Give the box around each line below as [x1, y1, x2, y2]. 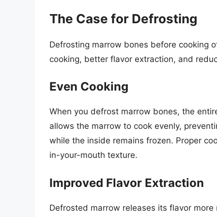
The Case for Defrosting [49, 11, 197, 26]
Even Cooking [49, 79, 128, 94]
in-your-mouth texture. [49, 150, 138, 160]
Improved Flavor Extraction [49, 175, 204, 190]
